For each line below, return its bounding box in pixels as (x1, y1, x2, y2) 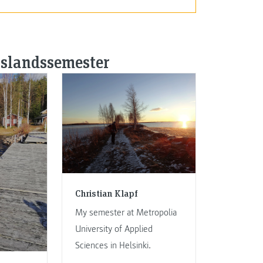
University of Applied (75, 222, 153, 235)
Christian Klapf (75, 186, 139, 199)
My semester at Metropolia (75, 206, 177, 218)
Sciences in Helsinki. (75, 239, 151, 251)
